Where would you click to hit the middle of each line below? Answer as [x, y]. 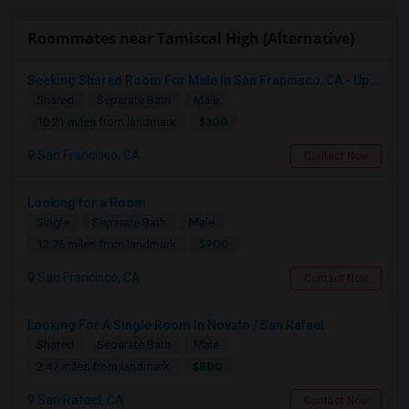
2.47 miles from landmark [103, 367]
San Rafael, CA [79, 400]
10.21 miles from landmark [106, 122]
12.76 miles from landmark [106, 244]
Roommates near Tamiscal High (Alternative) [191, 38]
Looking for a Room [87, 203]
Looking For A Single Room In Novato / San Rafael [176, 325]
